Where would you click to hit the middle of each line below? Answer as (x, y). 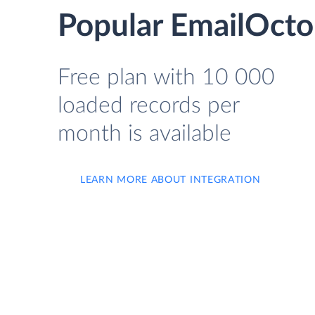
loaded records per (148, 105)
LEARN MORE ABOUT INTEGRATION (171, 180)
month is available (144, 134)
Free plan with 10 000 (166, 77)
